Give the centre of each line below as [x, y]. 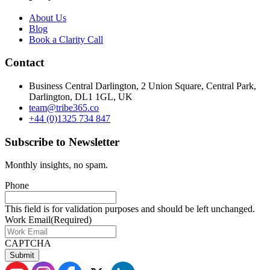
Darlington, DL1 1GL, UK [81, 96]
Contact [24, 63]
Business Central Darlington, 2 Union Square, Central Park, [143, 86]
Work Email [28, 220]
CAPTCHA [28, 243]
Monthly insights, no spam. [56, 165]
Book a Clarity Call [66, 39]
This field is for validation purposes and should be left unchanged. [130, 209]
